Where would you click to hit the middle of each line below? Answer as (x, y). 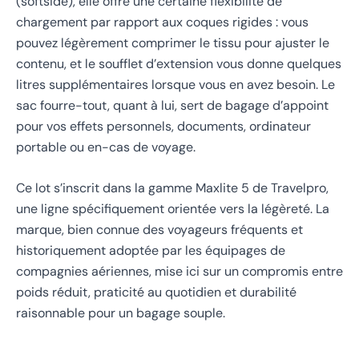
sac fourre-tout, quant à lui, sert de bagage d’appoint (172, 105)
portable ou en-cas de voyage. (106, 147)
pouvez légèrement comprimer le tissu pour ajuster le (173, 42)
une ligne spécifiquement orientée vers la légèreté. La (173, 209)
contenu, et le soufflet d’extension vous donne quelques (179, 63)
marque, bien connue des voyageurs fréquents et (159, 230)
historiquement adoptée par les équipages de (151, 251)
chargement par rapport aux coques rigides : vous (162, 22)
